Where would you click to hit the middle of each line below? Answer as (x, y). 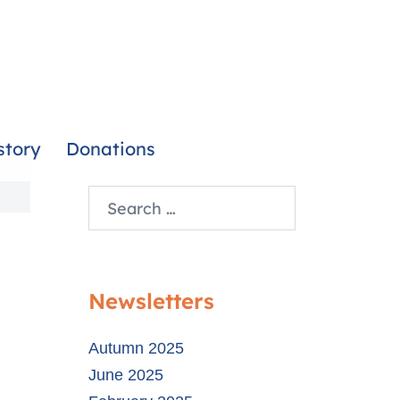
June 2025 (125, 375)
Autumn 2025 (136, 348)
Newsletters (151, 301)
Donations (111, 149)
